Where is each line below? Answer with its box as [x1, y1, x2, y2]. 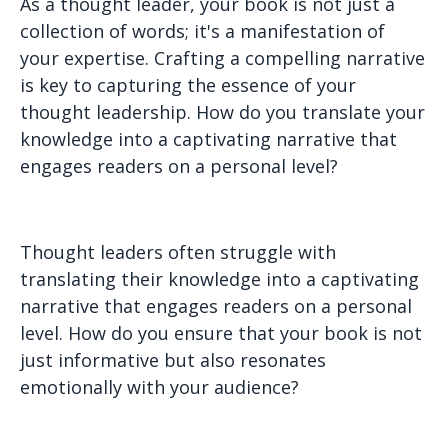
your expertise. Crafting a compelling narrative [20, 46, 425, 70]
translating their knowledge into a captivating [20, 267, 419, 291]
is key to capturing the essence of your [20, 73, 356, 97]
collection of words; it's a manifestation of [20, 19, 385, 43]
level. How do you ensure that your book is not [20, 321, 422, 345]
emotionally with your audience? [20, 375, 299, 399]
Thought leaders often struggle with [20, 240, 336, 264]
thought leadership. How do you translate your [20, 100, 425, 124]
